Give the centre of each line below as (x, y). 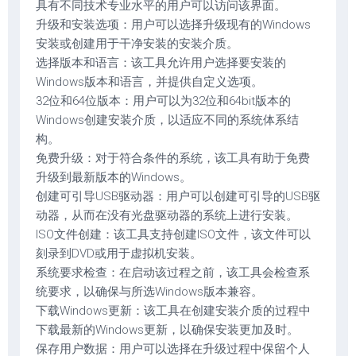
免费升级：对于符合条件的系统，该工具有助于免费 (173, 158)
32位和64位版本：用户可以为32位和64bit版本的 (163, 101)
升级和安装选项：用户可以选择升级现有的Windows (173, 25)
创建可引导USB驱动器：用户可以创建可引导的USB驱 (178, 196)
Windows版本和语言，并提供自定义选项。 (149, 82)
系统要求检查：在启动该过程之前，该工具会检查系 (173, 273)
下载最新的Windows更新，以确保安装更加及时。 (167, 330)
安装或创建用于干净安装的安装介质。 (137, 44)
